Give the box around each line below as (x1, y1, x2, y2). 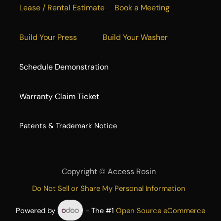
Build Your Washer (103, 32, 168, 42)
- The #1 (83, 205, 116, 216)
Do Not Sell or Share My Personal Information (32, 183, 185, 193)
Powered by (15, 205, 57, 216)
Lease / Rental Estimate (19, 2, 114, 13)
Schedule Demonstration (19, 61, 109, 72)
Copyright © (61, 166, 108, 177)
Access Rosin (107, 166, 156, 177)
